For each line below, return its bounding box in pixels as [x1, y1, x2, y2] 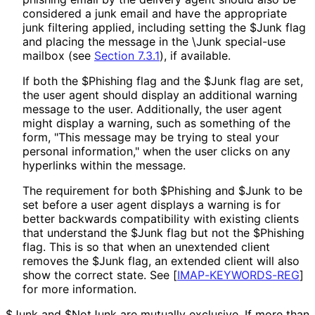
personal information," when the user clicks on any [22, 143, 290, 158]
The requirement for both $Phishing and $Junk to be [22, 183, 302, 198]
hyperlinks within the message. [22, 157, 185, 172]
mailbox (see [22, 48, 94, 63]
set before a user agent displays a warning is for [22, 197, 281, 212]
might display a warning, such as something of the [22, 115, 290, 130]
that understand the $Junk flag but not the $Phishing [22, 225, 304, 240]
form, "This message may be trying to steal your [22, 129, 279, 144]
